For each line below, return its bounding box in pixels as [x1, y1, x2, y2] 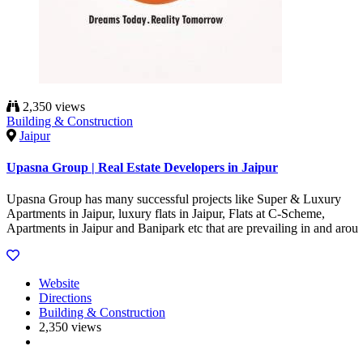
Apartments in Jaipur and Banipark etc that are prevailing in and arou [6, 221, 358, 236]
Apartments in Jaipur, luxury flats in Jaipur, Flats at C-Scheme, [6, 207, 325, 221]
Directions [39, 291, 92, 305]
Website [39, 276, 79, 291]
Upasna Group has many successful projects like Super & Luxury [6, 192, 341, 207]
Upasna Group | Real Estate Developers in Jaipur [6, 160, 278, 174]
